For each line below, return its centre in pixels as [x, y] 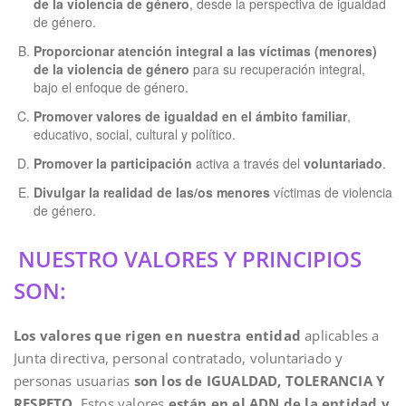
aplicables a [340, 335]
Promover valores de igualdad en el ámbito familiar [190, 116]
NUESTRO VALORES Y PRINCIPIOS [189, 259]
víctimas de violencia [331, 192]
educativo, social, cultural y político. [135, 134]
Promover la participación [113, 163]
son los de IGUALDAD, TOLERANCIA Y [259, 381]
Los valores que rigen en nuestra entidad [157, 335]
